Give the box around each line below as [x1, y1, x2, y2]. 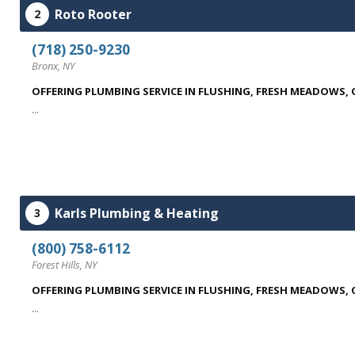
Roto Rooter [55, 6, 132, 23]
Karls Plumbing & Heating [55, 204, 219, 222]
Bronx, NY [32, 59, 75, 73]
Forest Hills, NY [32, 258, 97, 272]
